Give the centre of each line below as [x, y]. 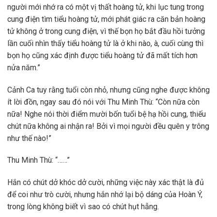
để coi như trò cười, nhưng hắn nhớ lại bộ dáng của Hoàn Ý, [105, 195]
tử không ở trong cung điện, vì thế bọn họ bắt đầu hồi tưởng [106, 31]
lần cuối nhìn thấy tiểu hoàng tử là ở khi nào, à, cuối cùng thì [105, 43]
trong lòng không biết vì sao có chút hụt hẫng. [83, 207]
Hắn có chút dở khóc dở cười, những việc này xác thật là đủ [106, 183]
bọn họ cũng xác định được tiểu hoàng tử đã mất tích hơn [102, 55]
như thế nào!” [29, 138]
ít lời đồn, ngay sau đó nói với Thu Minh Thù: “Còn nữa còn [103, 102]
